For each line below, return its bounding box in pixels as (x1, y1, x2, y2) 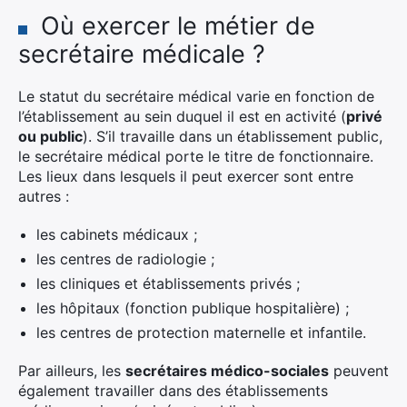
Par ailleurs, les (18, 362, 125, 381)
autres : (18, 187, 69, 206)
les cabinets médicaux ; (36, 225, 197, 244)
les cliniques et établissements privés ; (36, 274, 300, 293)
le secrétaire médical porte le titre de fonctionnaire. (18, 147, 373, 166)
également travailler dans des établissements (18, 382, 328, 401)
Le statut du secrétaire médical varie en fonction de (18, 87, 374, 106)
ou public (18, 127, 83, 146)
